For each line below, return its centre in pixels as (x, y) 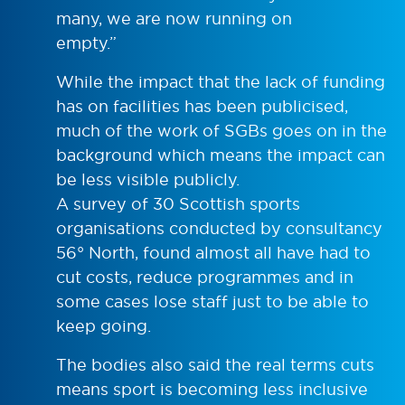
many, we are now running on (174, 18)
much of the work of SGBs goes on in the (221, 130)
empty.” (86, 42)
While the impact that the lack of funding (221, 81)
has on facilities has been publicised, (202, 106)
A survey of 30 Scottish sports (178, 203)
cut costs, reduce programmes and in (205, 277)
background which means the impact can (221, 155)
